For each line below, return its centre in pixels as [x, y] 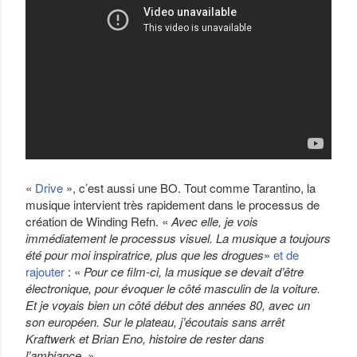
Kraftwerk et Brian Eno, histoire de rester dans [145, 338]
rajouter [45, 271]
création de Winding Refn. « [98, 221]
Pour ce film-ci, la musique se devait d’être [194, 271]
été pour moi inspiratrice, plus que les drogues [145, 255]
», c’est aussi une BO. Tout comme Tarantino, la [189, 188]
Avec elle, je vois [215, 221]
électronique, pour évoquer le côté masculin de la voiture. [173, 288]
